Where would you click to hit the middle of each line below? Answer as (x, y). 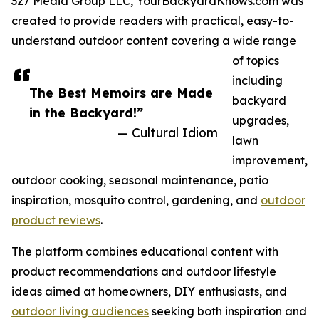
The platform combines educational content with (145, 252)
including (257, 81)
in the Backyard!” (86, 113)
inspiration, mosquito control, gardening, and (136, 200)
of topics (256, 61)
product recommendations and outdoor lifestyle (144, 272)
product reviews (56, 220)
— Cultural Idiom (168, 133)
